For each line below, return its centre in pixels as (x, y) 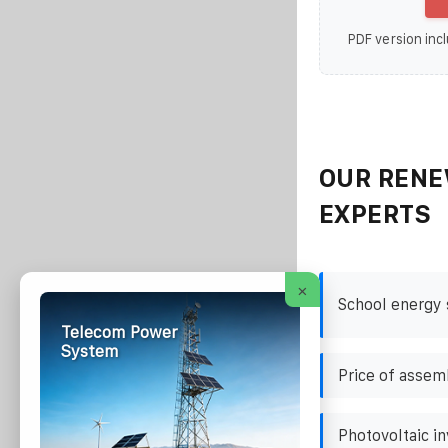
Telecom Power (119, 332)
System (89, 351)
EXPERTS (375, 213)
